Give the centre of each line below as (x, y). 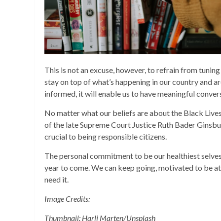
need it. (57, 179)
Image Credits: (67, 198)
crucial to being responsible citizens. (106, 136)
